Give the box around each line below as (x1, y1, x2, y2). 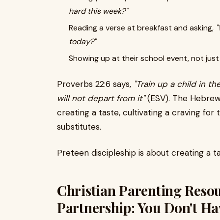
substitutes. (57, 121, 101, 132)
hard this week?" (69, 5, 128, 16)
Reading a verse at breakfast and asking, (69, 22, 216, 33)
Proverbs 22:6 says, (57, 78, 134, 89)
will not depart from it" (57, 92, 145, 104)
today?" (69, 36, 96, 47)
